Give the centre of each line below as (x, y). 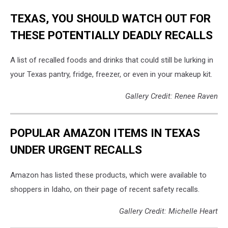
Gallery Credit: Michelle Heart (168, 211)
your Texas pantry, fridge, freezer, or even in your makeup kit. (111, 75)
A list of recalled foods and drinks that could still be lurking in (112, 60)
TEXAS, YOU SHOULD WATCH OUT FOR (110, 18)
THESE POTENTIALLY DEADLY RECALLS (111, 35)
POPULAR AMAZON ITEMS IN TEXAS (105, 133)
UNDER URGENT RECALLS (76, 150)
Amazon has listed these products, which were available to (108, 175)
